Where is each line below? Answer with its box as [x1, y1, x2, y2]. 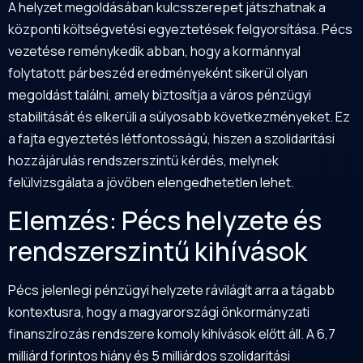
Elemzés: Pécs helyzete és [8, 203, 322, 239]
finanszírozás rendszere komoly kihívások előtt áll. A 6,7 [8, 325, 335, 344]
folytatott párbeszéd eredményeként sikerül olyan [8, 63, 308, 82]
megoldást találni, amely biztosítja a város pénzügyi [8, 85, 311, 104]
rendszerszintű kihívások [8, 233, 307, 270]
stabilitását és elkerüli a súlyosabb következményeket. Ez [8, 107, 350, 126]
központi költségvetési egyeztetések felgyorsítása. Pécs [8, 19, 352, 38]
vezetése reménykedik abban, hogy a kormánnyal [8, 41, 301, 60]
